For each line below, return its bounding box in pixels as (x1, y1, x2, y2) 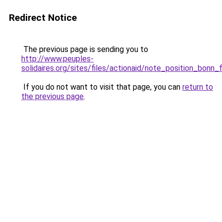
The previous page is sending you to (21, 45, 148, 54)
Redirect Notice (9, 12, 77, 23)
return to (182, 82, 213, 92)
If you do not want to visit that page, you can (21, 82, 182, 92)
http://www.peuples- (21, 54, 94, 63)
